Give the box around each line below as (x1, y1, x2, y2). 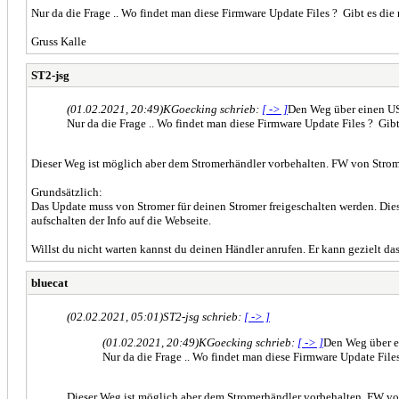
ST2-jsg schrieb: (163, 309, 244, 323)
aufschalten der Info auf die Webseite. (31, 213, 211, 227)
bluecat (31, 275, 68, 289)
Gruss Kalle (31, 34, 86, 48)
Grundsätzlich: (31, 184, 102, 199)
